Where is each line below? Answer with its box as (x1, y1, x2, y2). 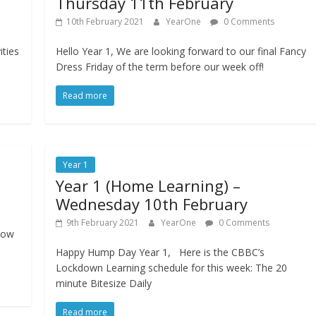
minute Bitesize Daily (56, 276, 152, 291)
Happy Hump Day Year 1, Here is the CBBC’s (56, 245, 265, 260)
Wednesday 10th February (56, 193, 248, 215)
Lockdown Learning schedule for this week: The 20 (56, 261, 288, 275)
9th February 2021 (66, 217, 140, 229)
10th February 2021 (66, 16, 145, 28)
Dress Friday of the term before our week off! (56, 60, 265, 74)
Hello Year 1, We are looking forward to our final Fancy (56, 44, 307, 59)
